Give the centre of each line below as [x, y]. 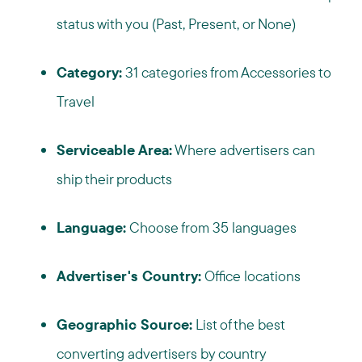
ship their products [114, 179]
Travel [76, 101]
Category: [89, 72]
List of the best [238, 324]
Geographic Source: [124, 324]
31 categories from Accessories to [227, 72]
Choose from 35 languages [211, 227]
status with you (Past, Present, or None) [176, 24]
